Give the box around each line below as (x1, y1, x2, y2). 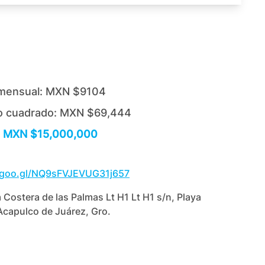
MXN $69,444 (60, 106, 131, 119)
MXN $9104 (46, 85, 106, 98)
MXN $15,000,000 (3, 128, 98, 140)
